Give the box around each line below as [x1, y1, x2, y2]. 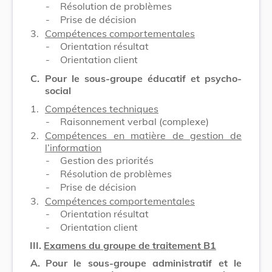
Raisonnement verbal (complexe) [60, 115, 209, 127]
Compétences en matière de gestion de [45, 129, 242, 141]
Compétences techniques [45, 102, 158, 115]
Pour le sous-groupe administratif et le [46, 256, 242, 269]
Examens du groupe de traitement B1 [44, 239, 216, 251]
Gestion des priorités [60, 154, 154, 166]
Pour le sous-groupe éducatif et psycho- [45, 72, 242, 84]
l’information [45, 141, 101, 154]
